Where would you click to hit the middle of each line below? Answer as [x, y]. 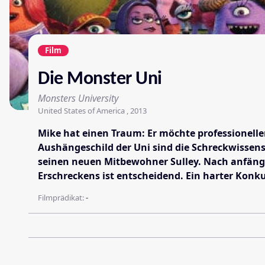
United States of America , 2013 [92, 110]
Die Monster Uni [100, 79]
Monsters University [78, 98]
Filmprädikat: [62, 197]
